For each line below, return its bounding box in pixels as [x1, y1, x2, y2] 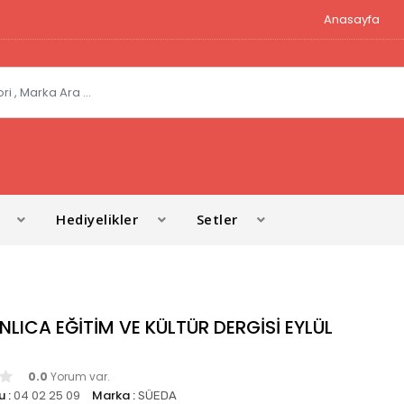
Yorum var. [48, 369, 110, 384]
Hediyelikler [56, 210, 139, 228]
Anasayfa [324, 11, 380, 28]
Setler [196, 210, 238, 228]
